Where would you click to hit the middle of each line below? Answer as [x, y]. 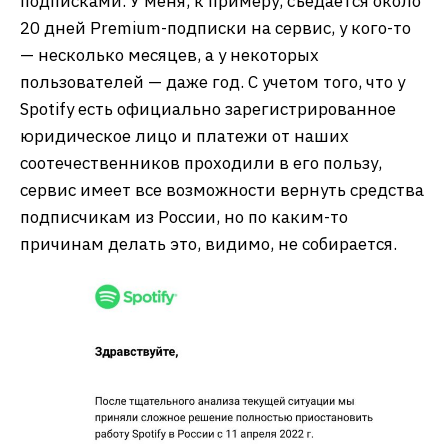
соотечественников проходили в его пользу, [201, 163]
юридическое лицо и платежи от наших [184, 136]
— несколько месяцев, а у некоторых [169, 55]
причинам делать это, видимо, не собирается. [208, 244]
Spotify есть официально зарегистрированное [208, 109]
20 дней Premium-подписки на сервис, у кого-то [215, 28]
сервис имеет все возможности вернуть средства [222, 190]
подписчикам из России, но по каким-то [184, 217]
